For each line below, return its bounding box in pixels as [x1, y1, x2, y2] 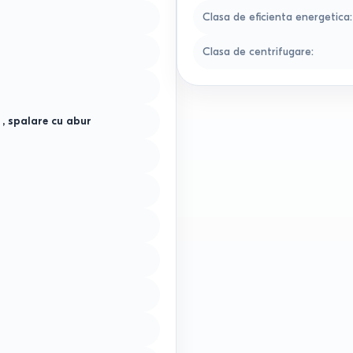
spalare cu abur [8, 114, 92, 128]
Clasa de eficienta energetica [203, 10, 350, 24]
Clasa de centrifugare [203, 45, 311, 58]
